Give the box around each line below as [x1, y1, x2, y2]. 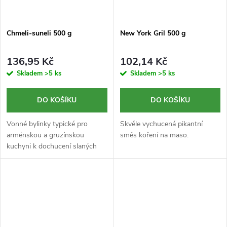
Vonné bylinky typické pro [7, 119, 88, 129]
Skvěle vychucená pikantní [120, 119, 203, 129]
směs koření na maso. [120, 130, 188, 140]
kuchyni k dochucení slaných [7, 141, 97, 151]
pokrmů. [7, 152, 32, 162]
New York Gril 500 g [120, 28, 185, 39]
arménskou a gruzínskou [7, 130, 84, 140]
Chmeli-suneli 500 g [7, 28, 71, 39]
